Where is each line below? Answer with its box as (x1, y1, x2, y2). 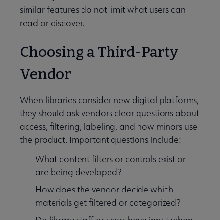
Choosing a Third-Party (20, 43, 178, 61)
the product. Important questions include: (20, 134, 181, 146)
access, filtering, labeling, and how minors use (20, 121, 197, 133)
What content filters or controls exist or (35, 153, 186, 165)
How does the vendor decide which (35, 184, 173, 195)
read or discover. (20, 17, 84, 29)
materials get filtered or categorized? (35, 197, 181, 209)
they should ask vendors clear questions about (20, 108, 199, 119)
